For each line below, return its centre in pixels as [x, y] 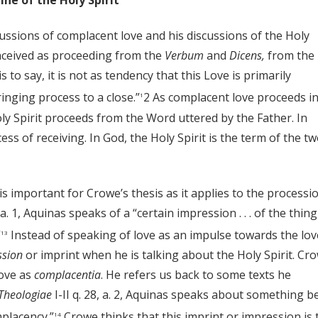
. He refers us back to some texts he [196, 274]
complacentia [67, 274]
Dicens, [248, 56]
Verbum [186, 56]
